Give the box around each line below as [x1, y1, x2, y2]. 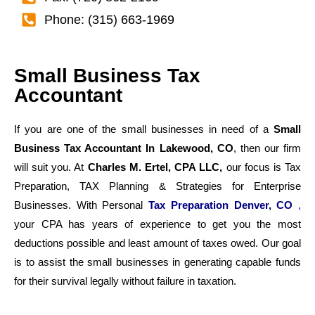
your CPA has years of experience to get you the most [14, 218, 301, 230]
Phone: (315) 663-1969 [44, 13, 174, 27]
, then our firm [233, 142, 301, 154]
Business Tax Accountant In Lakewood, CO [14, 142, 233, 154]
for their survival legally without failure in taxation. [14, 275, 236, 287]
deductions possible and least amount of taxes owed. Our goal [14, 237, 301, 249]
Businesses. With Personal [14, 199, 143, 211]
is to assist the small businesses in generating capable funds [14, 256, 301, 268]
